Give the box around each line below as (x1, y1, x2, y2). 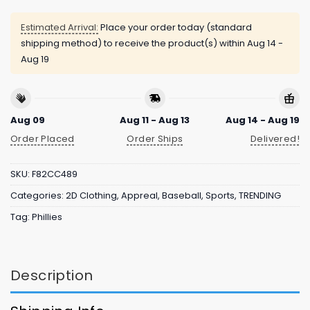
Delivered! (250, 131, 300, 145)
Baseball (162, 190, 201, 202)
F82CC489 (32, 168, 77, 181)
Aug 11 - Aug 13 (120, 113, 190, 127)
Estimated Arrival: (21, 21, 98, 35)
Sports (206, 190, 235, 202)
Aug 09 (10, 113, 45, 127)
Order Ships (127, 131, 183, 145)
